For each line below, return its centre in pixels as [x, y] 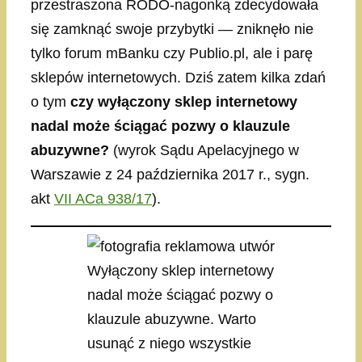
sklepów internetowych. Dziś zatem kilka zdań [178, 78]
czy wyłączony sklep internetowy [184, 102]
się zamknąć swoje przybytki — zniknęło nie [172, 29]
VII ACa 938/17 [103, 199]
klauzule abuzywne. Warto [172, 320]
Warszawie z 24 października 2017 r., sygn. [170, 175]
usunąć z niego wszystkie [169, 344]
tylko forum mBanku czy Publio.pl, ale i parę [172, 54]
